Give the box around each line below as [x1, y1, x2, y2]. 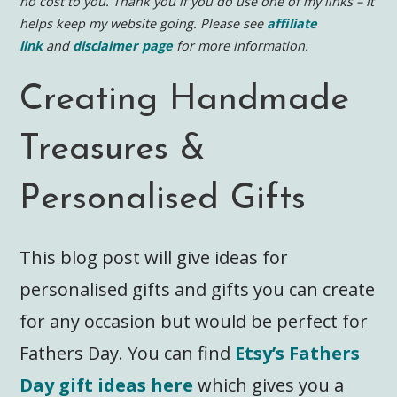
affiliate [267, 14, 318, 32]
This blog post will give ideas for [19, 245, 289, 270]
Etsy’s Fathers [235, 341, 361, 366]
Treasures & [19, 132, 206, 168]
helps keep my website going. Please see [19, 14, 268, 32]
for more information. [173, 36, 309, 54]
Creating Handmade [19, 82, 350, 119]
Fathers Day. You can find [19, 341, 236, 366]
